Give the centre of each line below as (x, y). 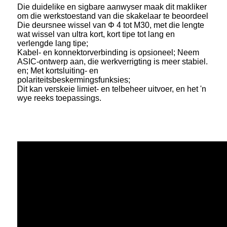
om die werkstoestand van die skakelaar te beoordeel (113, 16)
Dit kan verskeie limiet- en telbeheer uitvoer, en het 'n (112, 89)
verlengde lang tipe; (53, 43)
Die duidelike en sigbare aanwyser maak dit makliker (112, 7)
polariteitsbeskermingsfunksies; (74, 80)
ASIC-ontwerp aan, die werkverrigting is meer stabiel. (112, 61)
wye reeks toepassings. (59, 98)
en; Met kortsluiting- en (58, 70)
